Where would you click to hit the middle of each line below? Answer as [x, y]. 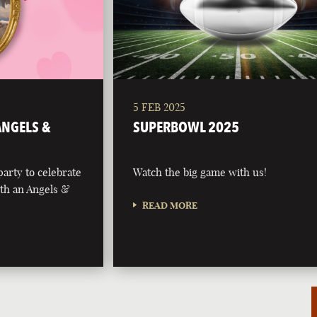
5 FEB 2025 [160, 108]
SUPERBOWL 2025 [186, 127]
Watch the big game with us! [200, 173]
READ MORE [170, 206]
